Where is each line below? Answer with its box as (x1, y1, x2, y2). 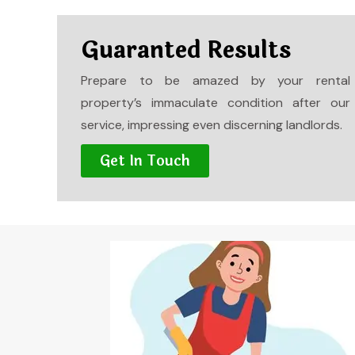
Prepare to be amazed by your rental (81, 72, 350, 89)
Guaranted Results (81, 32, 291, 68)
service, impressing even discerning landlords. (81, 116, 342, 133)
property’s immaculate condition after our (81, 94, 350, 111)
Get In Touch (100, 150, 190, 172)
